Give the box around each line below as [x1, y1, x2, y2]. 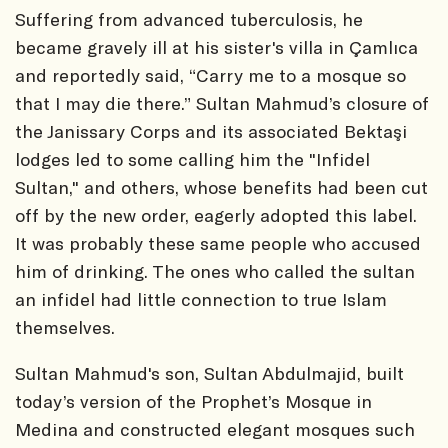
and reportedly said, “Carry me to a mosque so [15, 63, 406, 86]
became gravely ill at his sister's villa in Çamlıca [15, 35, 418, 58]
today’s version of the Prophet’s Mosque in [15, 389, 372, 412]
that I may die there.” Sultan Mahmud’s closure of [15, 91, 429, 114]
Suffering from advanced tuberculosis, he [15, 7, 363, 30]
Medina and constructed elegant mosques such [15, 417, 415, 440]
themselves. [15, 315, 115, 338]
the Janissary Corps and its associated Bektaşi [15, 119, 407, 142]
